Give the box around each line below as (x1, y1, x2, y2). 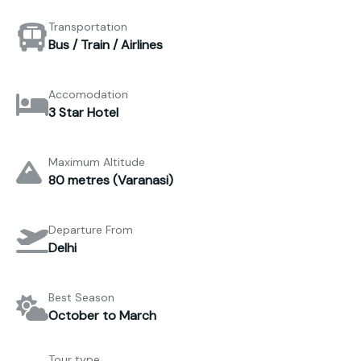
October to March (48, 307, 156, 325)
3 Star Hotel (48, 104, 118, 122)
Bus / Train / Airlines (48, 36, 163, 54)
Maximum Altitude (48, 155, 145, 170)
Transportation (48, 19, 127, 35)
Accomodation (48, 87, 128, 102)
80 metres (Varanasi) (48, 172, 173, 189)
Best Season (48, 290, 114, 305)
